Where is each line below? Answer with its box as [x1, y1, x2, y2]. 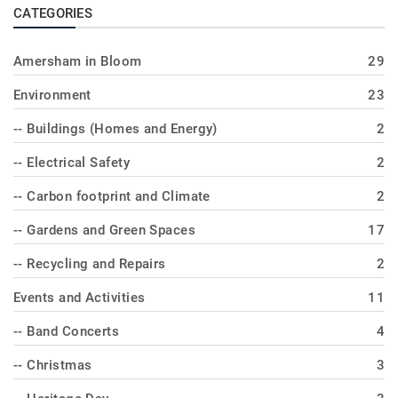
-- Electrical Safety [13, 154, 130, 171]
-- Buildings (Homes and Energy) [13, 120, 218, 137]
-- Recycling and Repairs [13, 255, 166, 272]
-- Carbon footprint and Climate [13, 187, 211, 204]
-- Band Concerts [13, 322, 120, 339]
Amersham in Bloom [13, 52, 142, 69]
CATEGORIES [13, 4, 92, 21]
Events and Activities [13, 289, 146, 306]
